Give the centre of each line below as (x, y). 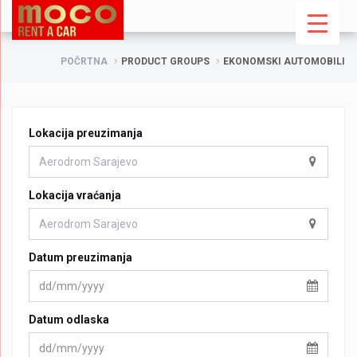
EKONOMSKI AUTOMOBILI (284, 61)
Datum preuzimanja (80, 257)
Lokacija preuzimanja (86, 133)
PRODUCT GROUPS (165, 61)
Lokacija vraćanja (75, 195)
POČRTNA (84, 61)
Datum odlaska (69, 320)
